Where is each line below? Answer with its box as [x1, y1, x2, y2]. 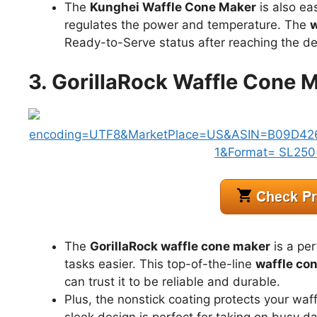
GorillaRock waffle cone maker [90, 238, 270, 253]
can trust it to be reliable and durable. [64, 274, 280, 289]
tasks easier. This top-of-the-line [64, 256, 255, 271]
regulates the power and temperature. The [64, 18, 310, 33]
